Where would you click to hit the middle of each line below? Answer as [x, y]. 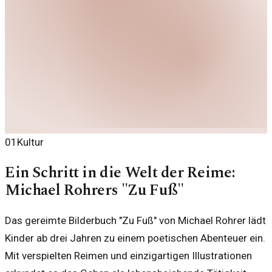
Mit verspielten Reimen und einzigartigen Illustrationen [128, 256]
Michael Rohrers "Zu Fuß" [94, 191]
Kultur [30, 142]
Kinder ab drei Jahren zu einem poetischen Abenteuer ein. [135, 238]
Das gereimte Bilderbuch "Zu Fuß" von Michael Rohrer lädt [135, 221]
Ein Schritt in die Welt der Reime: [120, 173]
